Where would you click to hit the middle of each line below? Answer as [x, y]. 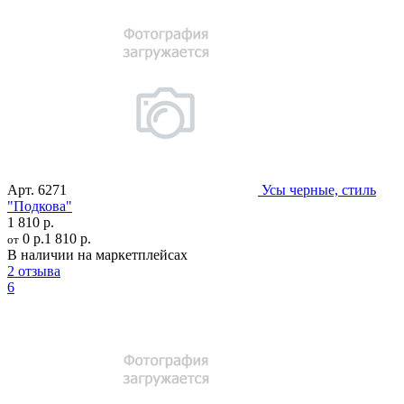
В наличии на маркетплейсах [97, 255]
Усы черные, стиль [319, 190]
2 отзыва [34, 271]
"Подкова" [40, 207]
